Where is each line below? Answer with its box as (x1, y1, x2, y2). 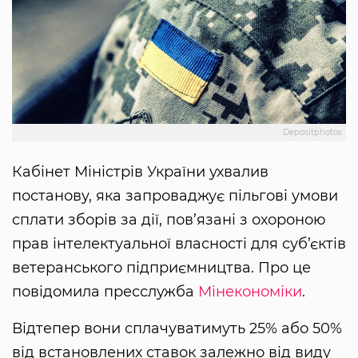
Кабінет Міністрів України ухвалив (12, 163, 268, 181)
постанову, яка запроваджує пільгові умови (12, 187, 338, 205)
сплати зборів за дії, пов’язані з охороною (12, 211, 326, 229)
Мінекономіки (198, 283, 302, 301)
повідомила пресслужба (12, 283, 198, 301)
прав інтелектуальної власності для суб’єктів (12, 235, 346, 253)
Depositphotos (283, 127, 342, 138)
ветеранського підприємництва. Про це (12, 259, 311, 277)
